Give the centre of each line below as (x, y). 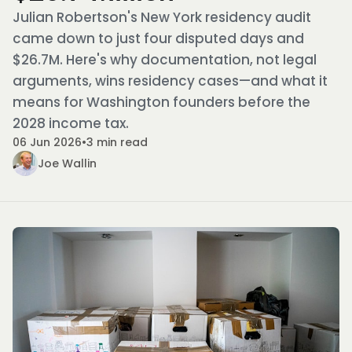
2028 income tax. (71, 123)
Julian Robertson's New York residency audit (162, 17)
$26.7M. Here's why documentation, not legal (165, 60)
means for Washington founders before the (161, 102)
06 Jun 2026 (47, 142)
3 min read (117, 142)
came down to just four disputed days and (158, 38)
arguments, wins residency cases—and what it (170, 81)
